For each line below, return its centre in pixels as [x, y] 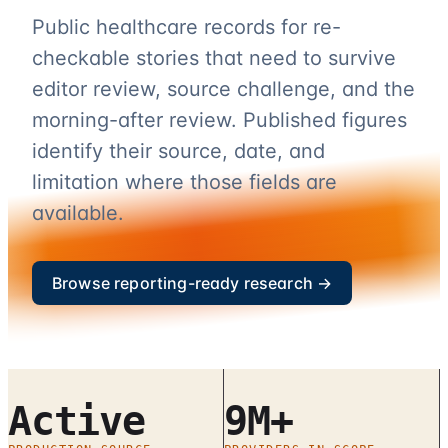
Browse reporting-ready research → [192, 283]
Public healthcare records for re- [186, 27]
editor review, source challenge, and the [223, 89]
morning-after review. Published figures [219, 120]
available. [78, 213]
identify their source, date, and [178, 151]
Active [76, 421]
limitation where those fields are [184, 182]
